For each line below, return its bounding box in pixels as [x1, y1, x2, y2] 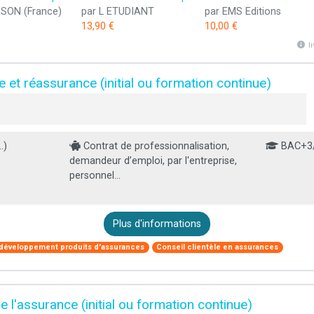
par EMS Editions [205, 6, 281, 18]
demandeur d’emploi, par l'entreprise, [69, 155, 237, 168]
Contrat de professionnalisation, [80, 140, 229, 153]
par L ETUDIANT [81, 6, 154, 18]
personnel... [69, 170, 121, 182]
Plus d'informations [113, 218, 201, 231]
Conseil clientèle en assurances [156, 243, 279, 252]
